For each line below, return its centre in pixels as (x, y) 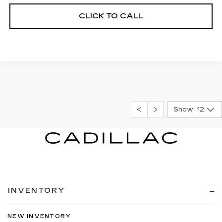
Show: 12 (189, 110)
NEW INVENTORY (39, 216)
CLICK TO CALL (111, 16)
